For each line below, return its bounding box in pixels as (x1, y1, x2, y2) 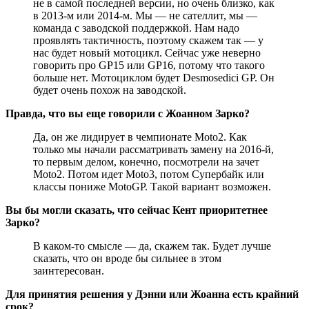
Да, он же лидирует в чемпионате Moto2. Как (33, 130, 247, 143)
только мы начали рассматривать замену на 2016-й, (33, 143, 274, 155)
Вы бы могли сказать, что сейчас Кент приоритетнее (6, 203, 268, 216)
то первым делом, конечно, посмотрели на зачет (33, 155, 259, 168)
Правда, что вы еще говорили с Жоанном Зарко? (6, 107, 250, 119)
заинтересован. (33, 264, 104, 277)
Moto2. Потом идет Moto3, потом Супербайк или (33, 168, 264, 180)
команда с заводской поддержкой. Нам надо (33, 21, 239, 34)
